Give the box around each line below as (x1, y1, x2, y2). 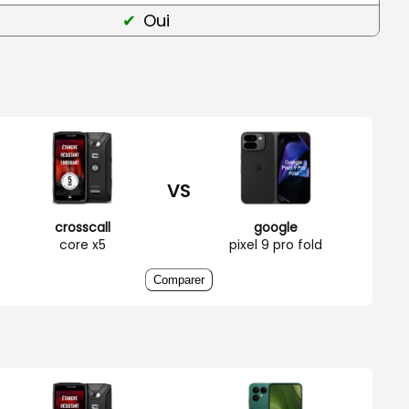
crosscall (54, 217, 110, 236)
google (254, 217, 298, 236)
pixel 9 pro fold (229, 235, 322, 254)
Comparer (153, 272, 204, 287)
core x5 (58, 235, 106, 254)
